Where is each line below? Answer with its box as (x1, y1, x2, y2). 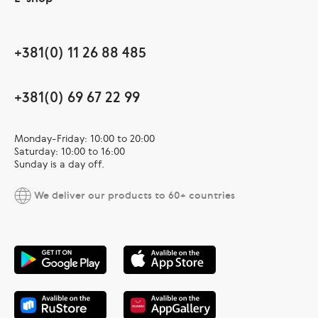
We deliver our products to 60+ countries (31, 187, 235, 202)
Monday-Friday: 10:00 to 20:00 (14, 131, 155, 145)
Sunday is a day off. (14, 157, 104, 170)
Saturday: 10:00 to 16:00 (14, 144, 125, 158)
